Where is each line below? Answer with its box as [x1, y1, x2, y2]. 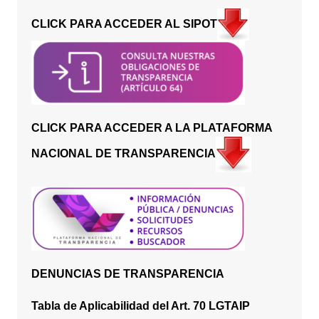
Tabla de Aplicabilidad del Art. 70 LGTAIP [31, 300, 250, 313]
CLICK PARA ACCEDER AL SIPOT [31, 18, 217, 31]
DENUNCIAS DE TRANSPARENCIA [31, 268, 224, 281]
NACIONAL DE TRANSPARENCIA [31, 147, 216, 160]
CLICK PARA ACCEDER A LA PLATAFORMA [31, 122, 272, 135]
